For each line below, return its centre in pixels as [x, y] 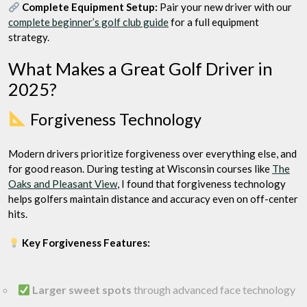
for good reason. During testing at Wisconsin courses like [140, 169]
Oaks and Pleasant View [63, 184]
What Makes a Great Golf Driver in [140, 69]
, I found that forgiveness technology [201, 184]
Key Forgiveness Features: [85, 243]
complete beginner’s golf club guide [88, 22]
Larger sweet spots [82, 290]
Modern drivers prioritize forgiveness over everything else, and [152, 153]
